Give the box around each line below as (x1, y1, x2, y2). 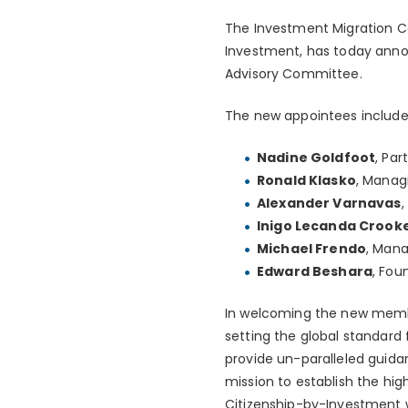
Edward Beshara (257, 262, 372, 281)
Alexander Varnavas (257, 194, 402, 213)
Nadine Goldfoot (257, 148, 376, 168)
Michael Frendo (257, 240, 366, 259)
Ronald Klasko (257, 171, 356, 190)
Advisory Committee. (225, 65, 362, 84)
